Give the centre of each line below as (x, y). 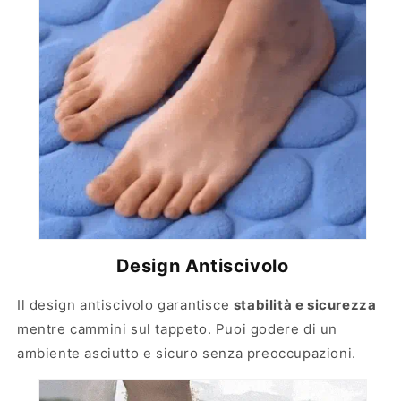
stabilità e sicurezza (305, 304)
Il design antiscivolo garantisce (125, 304)
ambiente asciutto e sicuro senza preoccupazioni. (187, 353)
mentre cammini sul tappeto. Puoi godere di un (178, 328)
